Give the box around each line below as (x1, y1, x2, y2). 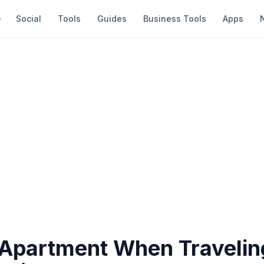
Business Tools (143, 14, 206, 24)
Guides (97, 14, 127, 24)
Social (16, 14, 41, 24)
